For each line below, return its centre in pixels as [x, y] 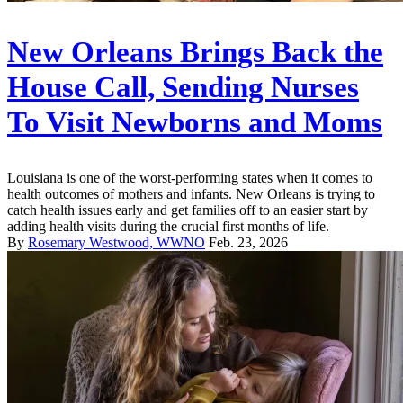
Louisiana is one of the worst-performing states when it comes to [190, 177]
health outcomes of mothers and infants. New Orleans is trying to [191, 193]
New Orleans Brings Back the [195, 52]
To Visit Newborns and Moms [195, 122]
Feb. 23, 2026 [248, 242]
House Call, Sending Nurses [183, 87]
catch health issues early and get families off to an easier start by [188, 210]
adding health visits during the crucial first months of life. [168, 226]
